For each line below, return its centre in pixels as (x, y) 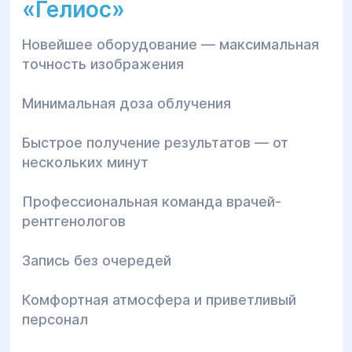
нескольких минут (85, 162)
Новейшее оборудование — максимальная (170, 44)
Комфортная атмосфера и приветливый (159, 300)
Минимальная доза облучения (128, 103)
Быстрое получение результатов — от (155, 143)
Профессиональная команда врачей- (151, 202)
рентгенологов (73, 221)
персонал (55, 319)
